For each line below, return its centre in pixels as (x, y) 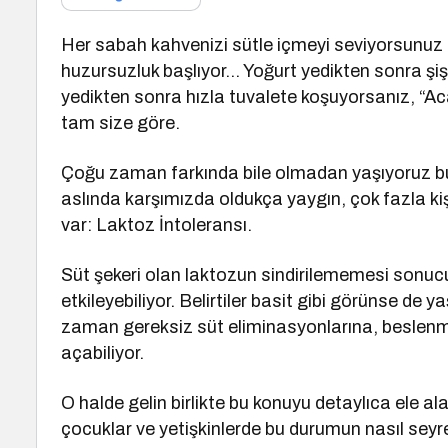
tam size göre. (121, 123)
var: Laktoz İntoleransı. (157, 225)
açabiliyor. (102, 353)
